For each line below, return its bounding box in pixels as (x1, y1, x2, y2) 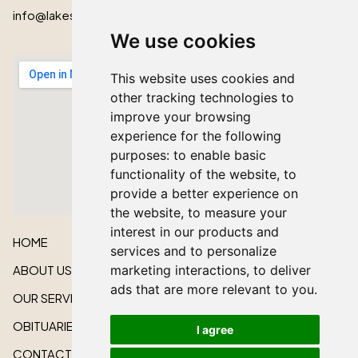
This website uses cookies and (109, 70, 295, 86)
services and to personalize (109, 243, 276, 259)
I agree (196, 323, 233, 336)
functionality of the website (109, 166, 276, 182)
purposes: (109, 147, 173, 163)
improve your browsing (109, 109, 251, 125)
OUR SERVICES (13, 290, 97, 305)
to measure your (187, 205, 287, 221)
